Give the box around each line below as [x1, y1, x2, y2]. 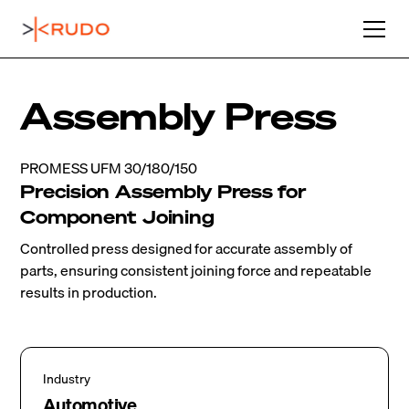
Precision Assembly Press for [20, 179, 306, 204]
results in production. [20, 280, 158, 304]
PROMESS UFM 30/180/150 [20, 156, 198, 180]
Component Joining [20, 204, 215, 229]
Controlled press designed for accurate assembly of [20, 236, 353, 260]
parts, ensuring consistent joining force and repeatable [20, 258, 372, 282]
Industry [43, 369, 91, 389]
